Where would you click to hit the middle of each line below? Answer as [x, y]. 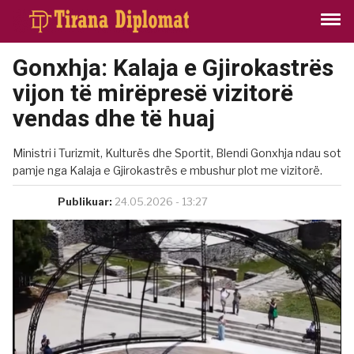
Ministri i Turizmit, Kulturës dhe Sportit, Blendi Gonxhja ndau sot [177, 153]
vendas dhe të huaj [114, 118]
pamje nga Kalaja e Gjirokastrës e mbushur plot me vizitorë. [168, 170]
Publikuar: [85, 201]
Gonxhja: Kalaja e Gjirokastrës [173, 68]
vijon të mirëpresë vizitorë [153, 93]
